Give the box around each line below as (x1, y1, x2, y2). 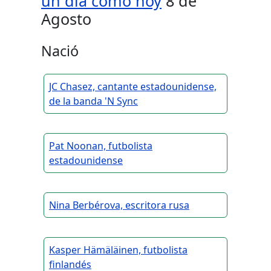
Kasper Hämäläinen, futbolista (49, 243, 188, 257)
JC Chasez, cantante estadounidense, (49, 80, 217, 94)
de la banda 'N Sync (49, 94, 138, 108)
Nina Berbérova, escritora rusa (49, 198, 189, 212)
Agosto (41, 8, 91, 30)
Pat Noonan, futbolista (49, 139, 152, 153)
